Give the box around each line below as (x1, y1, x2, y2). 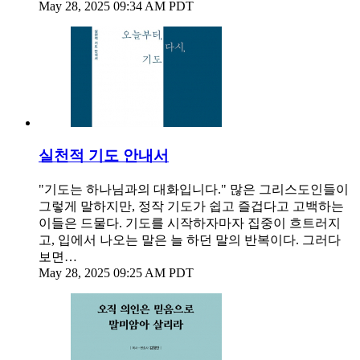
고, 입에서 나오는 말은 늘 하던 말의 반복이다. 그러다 (39, 232, 341, 247)
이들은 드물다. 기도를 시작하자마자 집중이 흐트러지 (39, 215, 341, 230)
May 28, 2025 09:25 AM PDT (39, 265, 194, 280)
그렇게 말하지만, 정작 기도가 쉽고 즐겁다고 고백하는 (39, 198, 344, 213)
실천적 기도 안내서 (39, 146, 169, 164)
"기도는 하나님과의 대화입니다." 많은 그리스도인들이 (39, 182, 349, 196)
